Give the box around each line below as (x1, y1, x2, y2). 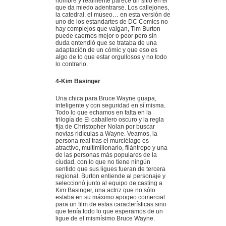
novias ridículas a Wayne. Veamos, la (55, 130, 157, 138)
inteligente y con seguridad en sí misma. (55, 102, 165, 109)
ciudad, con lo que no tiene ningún (55, 158, 150, 166)
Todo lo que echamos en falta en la (55, 109, 151, 117)
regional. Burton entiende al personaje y (55, 173, 165, 180)
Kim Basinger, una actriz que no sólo (55, 187, 155, 194)
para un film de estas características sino (55, 201, 166, 208)
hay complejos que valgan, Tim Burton (55, 25, 160, 33)
